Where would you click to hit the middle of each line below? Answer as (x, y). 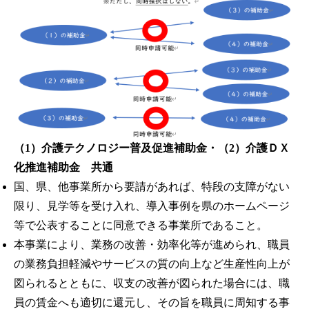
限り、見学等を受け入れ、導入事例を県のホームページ (152, 206)
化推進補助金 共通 (63, 168)
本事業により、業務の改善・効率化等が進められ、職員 (152, 245)
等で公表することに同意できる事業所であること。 (141, 226)
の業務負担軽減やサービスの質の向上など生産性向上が (152, 264)
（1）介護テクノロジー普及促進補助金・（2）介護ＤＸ (152, 148)
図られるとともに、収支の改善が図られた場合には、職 (152, 283)
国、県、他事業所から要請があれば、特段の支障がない (152, 187)
